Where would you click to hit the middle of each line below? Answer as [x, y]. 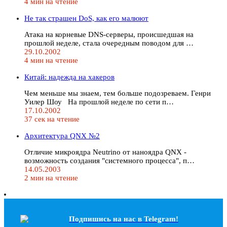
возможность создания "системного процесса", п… [109, 160]
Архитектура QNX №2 [62, 136]
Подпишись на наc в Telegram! [124, 219]
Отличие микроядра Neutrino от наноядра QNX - [105, 152]
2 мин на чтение [51, 178]
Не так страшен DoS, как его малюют [86, 18]
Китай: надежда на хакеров [69, 77]
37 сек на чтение [52, 119]
